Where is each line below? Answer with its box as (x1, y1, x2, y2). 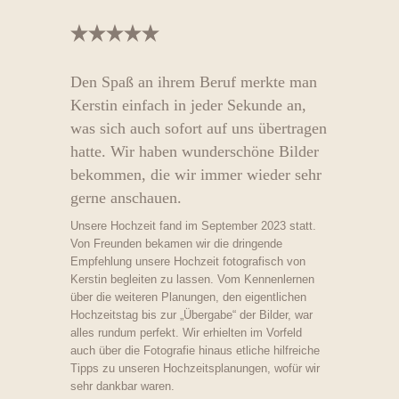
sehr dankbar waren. (70, 379, 175, 393)
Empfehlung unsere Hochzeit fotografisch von (70, 254, 306, 268)
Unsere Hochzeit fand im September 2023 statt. (70, 218, 317, 232)
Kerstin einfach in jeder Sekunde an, (70, 95, 307, 114)
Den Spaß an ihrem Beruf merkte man (70, 72, 318, 91)
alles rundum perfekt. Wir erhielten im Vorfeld (70, 325, 303, 339)
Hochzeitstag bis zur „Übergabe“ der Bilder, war (70, 307, 313, 322)
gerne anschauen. (70, 188, 183, 207)
